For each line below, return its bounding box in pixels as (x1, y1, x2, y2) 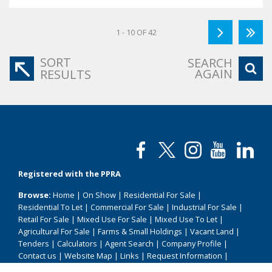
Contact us (18, 250, 56, 262)
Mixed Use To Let (155, 214, 217, 225)
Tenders (18, 238, 49, 250)
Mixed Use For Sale (77, 214, 147, 225)
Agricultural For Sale (18, 226, 90, 237)
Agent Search (105, 238, 154, 250)
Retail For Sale (18, 214, 69, 225)
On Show (83, 189, 116, 201)
